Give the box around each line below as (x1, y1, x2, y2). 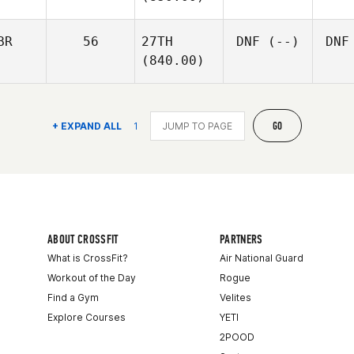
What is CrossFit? (47, 252, 128, 264)
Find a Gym (47, 292, 99, 303)
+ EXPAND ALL (51, 119, 122, 132)
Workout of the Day (47, 272, 136, 284)
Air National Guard (220, 252, 303, 264)
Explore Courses (47, 311, 126, 323)
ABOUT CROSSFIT (47, 232, 119, 247)
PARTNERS (220, 232, 263, 247)
